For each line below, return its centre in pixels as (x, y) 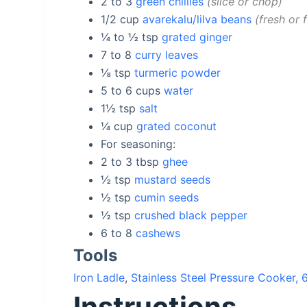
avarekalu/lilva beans (197, 19)
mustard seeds (173, 179)
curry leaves (167, 54)
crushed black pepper (191, 215)
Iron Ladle (99, 277)
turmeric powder (178, 72)
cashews (158, 233)
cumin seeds (167, 197)
